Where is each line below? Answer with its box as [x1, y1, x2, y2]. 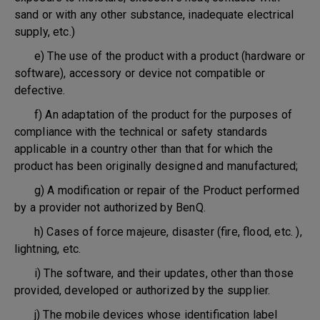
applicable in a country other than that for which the [14, 142, 273, 156]
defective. [14, 84, 65, 97]
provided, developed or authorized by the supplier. [14, 284, 271, 297]
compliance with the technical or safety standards [14, 125, 267, 139]
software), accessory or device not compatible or [14, 66, 265, 80]
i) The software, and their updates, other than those [14, 266, 294, 280]
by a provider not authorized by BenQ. [14, 201, 206, 214]
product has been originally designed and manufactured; [14, 159, 299, 173]
